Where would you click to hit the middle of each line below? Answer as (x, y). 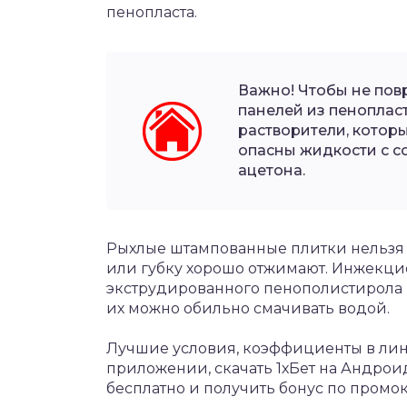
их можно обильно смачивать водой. (248, 308)
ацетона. (272, 170)
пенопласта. (152, 12)
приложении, (160, 368)
